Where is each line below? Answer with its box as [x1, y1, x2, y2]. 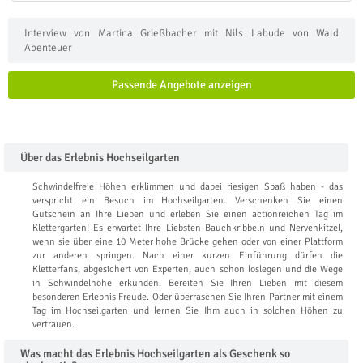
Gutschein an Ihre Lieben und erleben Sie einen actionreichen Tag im [32, 207, 343, 220]
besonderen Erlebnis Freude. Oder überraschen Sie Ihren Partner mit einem [32, 290, 343, 303]
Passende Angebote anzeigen [111, 77, 252, 92]
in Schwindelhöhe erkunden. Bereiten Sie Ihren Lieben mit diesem [32, 276, 343, 289]
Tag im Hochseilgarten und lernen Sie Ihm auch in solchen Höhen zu [32, 304, 343, 317]
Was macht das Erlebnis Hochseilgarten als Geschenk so [20, 346, 290, 361]
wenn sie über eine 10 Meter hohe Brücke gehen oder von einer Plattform [32, 235, 343, 248]
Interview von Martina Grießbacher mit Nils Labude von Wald [24, 26, 339, 40]
